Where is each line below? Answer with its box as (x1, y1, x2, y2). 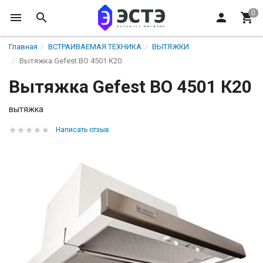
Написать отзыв (56, 126, 109, 134)
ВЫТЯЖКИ (152, 42, 189, 51)
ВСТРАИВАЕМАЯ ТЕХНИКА (48, 42, 141, 51)
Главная (9, 42, 38, 51)
